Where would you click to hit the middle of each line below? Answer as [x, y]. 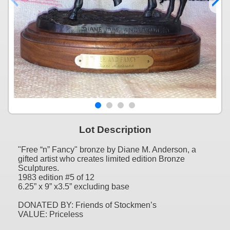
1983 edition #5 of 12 [56, 177]
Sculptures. [39, 168]
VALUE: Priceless [51, 214]
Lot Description [115, 129]
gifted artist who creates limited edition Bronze [101, 159]
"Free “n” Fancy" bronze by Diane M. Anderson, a [107, 149]
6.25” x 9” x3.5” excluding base [74, 186]
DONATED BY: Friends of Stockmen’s [87, 205]
